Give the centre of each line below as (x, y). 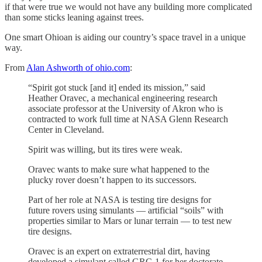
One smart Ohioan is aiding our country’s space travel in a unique (125, 37)
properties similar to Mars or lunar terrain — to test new (130, 220)
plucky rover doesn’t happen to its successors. (112, 180)
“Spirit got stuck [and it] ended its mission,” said (117, 87)
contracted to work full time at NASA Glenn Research (128, 119)
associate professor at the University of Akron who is (125, 108)
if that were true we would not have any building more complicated (128, 6)
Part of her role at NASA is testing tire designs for (120, 199)
